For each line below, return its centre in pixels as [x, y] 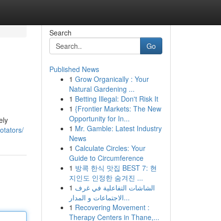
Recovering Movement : [112, 207]
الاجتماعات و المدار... [127, 197]
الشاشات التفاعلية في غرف [115, 187]
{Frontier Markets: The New [118, 109]
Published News [74, 69]
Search [60, 33]
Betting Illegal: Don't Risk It [116, 99]
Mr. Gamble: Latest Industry [118, 128]
